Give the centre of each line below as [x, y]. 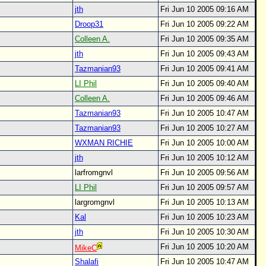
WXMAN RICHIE [104, 143]
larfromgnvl [96, 172]
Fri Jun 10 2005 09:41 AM [205, 69]
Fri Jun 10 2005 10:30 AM [205, 232]
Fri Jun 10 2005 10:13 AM [205, 202]
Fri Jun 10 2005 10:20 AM [205, 247]
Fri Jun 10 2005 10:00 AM [205, 143]
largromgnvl [97, 202]
